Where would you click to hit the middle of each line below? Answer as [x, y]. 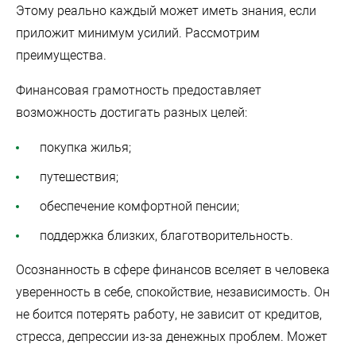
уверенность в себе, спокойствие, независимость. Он [173, 292]
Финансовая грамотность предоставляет [139, 90]
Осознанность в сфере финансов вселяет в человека [173, 269]
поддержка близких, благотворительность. [166, 235]
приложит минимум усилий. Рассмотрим [138, 33]
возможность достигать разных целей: [132, 112]
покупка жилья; [85, 147]
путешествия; [79, 176]
